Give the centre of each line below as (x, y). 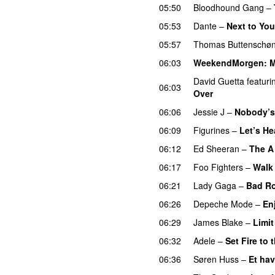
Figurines (211, 130)
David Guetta (219, 81)
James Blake (218, 222)
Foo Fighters (218, 167)
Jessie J (209, 111)
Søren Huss (216, 259)
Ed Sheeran (216, 148)
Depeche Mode (223, 203)
